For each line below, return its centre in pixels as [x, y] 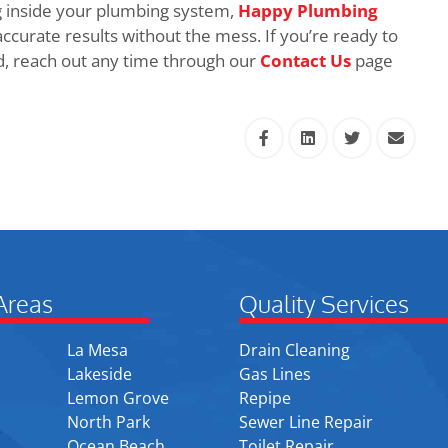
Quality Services [324, 303]
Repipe [265, 397]
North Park [109, 421]
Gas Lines [275, 373]
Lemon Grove [118, 397]
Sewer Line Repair [306, 421]
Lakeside [100, 373]
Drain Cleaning [294, 349]
